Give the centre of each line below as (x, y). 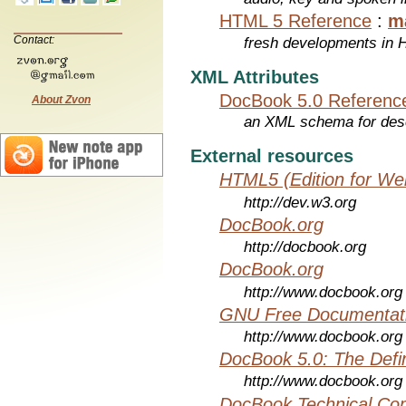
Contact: (34, 39)
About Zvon (61, 99)
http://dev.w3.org (300, 202)
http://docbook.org (305, 247)
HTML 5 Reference (295, 21)
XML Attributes (255, 77)
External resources (272, 156)
